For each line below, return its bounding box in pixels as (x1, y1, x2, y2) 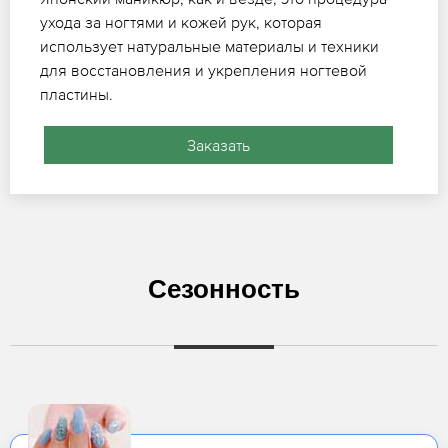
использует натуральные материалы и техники (40, 37, 379, 56)
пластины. (40, 85, 113, 104)
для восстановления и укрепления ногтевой (40, 61, 367, 80)
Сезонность (148, 274, 300, 305)
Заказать (186, 136, 250, 155)
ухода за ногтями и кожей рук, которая (40, 13, 322, 32)
